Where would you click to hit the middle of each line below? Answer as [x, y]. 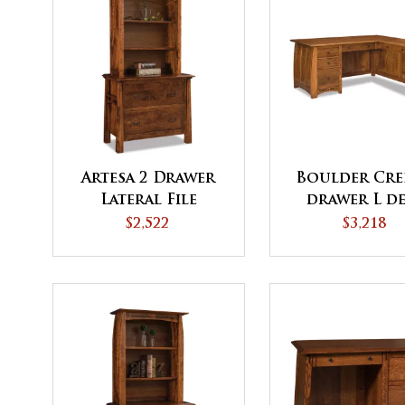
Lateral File [148, 201]
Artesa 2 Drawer [148, 179]
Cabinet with [148, 223]
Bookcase [148, 245]
